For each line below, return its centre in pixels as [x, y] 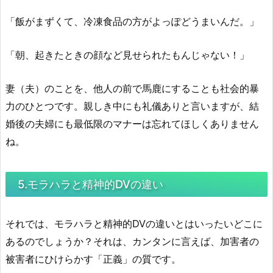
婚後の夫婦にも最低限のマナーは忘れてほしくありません [132, 123]
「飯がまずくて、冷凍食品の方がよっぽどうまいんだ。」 [132, 21]
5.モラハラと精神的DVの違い [90, 184]
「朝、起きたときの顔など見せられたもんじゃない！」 [127, 55]
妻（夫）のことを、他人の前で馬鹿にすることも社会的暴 [132, 88]
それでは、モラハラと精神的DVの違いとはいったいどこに [134, 223]
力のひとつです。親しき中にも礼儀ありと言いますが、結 [132, 106]
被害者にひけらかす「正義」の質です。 [93, 259]
